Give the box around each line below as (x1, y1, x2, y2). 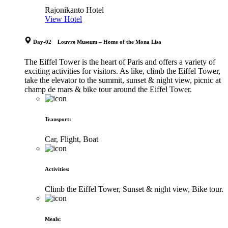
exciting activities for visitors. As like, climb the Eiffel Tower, (24, 66, 220, 75)
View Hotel (45, 15, 82, 24)
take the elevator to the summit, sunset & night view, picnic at (24, 75, 221, 84)
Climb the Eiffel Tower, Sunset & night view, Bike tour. (45, 184, 223, 193)
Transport (45, 116, 69, 122)
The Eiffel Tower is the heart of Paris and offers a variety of (24, 57, 215, 66)
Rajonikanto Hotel (45, 6, 104, 15)
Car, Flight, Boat (45, 134, 98, 144)
